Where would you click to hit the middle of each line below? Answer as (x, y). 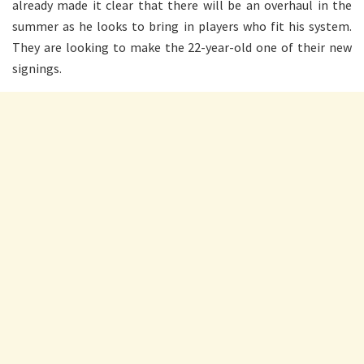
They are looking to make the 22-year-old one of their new (182, 47)
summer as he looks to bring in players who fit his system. (182, 26)
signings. (37, 68)
